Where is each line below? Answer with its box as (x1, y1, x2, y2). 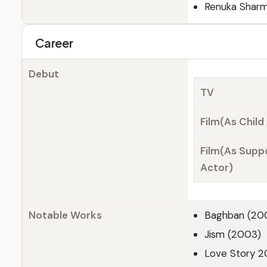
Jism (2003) (204, 228, 261, 241)
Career (35, 35, 73, 50)
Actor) (200, 161, 233, 174)
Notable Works (29, 209, 102, 222)
